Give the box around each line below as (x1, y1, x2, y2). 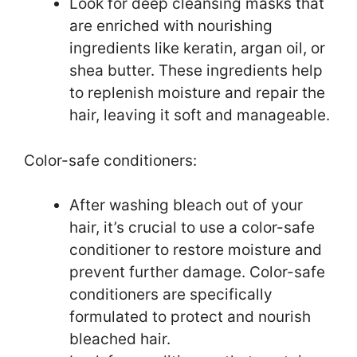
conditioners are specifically (69, 285, 273, 304)
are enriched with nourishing (69, 17, 273, 36)
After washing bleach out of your (69, 196, 303, 215)
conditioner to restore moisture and (69, 241, 322, 260)
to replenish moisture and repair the (69, 84, 325, 103)
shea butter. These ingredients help (69, 61, 323, 80)
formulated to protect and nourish (69, 308, 311, 327)
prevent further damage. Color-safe (69, 263, 325, 282)
